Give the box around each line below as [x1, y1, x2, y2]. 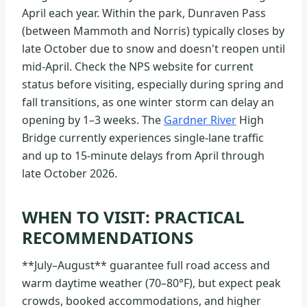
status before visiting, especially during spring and [22, 77, 284, 93]
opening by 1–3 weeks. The [22, 112, 164, 128]
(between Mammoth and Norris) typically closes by [22, 23, 284, 39]
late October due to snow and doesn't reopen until [22, 41, 285, 57]
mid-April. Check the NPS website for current [22, 59, 254, 75]
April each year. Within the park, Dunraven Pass [22, 5, 266, 21]
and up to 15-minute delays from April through [22, 148, 265, 164]
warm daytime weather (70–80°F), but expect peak [22, 275, 281, 291]
